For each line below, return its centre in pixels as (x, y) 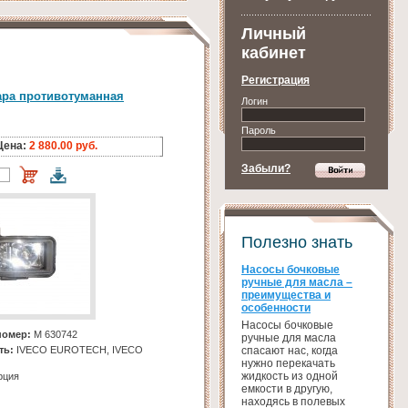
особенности (276, 308)
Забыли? (266, 168)
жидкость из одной (290, 376)
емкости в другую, (287, 389)
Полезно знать (297, 242)
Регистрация (275, 80)
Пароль (259, 130)
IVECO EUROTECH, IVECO (78, 350)
